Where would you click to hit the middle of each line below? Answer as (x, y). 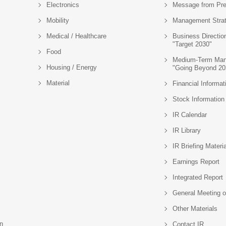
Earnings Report (196, 162)
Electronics (63, 5)
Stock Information (199, 99)
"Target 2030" (192, 44)
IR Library (187, 130)
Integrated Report (198, 177)
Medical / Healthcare (76, 36)
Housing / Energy (72, 67)
